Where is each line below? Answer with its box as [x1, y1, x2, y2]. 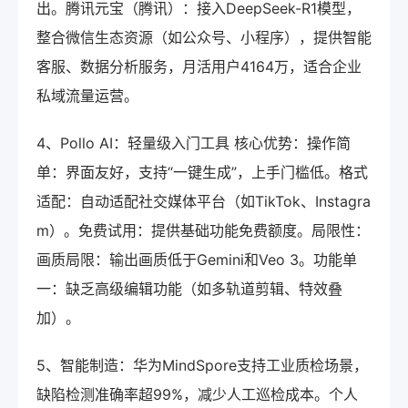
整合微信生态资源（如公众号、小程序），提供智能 [36, 27, 372, 46]
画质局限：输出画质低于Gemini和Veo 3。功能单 [36, 250, 357, 269]
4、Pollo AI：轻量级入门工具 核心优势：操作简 [36, 133, 351, 152]
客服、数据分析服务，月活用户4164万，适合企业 [36, 56, 362, 76]
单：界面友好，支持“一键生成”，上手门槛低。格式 [36, 162, 368, 181]
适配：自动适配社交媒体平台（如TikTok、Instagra [36, 191, 371, 210]
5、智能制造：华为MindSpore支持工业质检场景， [36, 355, 368, 374]
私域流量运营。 [36, 86, 138, 105]
